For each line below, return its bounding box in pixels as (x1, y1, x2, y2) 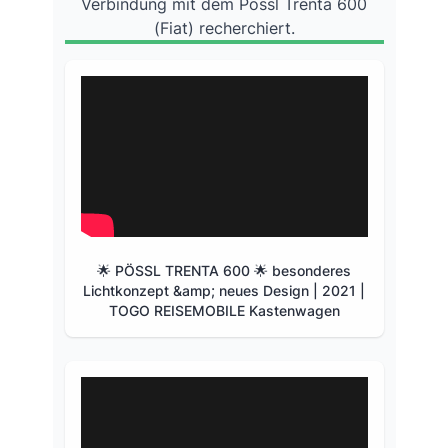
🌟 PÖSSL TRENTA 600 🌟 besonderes (97, 262, 351, 280)
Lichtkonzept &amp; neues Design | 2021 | (83, 282, 365, 300)
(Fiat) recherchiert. (153, 17, 295, 38)
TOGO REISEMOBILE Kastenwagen (108, 302, 340, 320)
